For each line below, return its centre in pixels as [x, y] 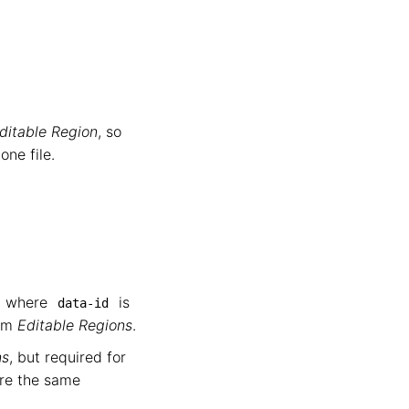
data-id [83, 303]
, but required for [68, 357]
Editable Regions [75, 325]
